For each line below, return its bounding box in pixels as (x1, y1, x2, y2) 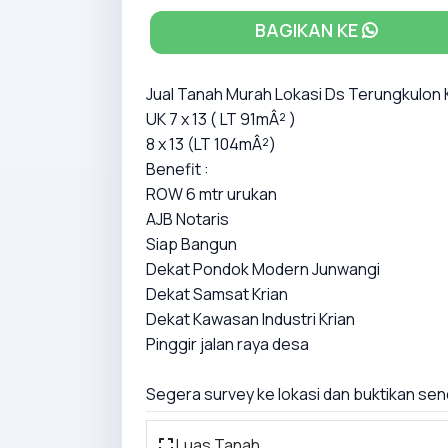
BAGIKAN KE (255, 18, 362, 43)
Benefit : (146, 158, 209, 181)
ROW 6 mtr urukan (146, 183, 277, 206)
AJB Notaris (146, 208, 229, 231)
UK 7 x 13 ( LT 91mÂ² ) (146, 108, 296, 131)
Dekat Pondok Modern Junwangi (146, 258, 380, 281)
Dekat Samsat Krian (146, 283, 288, 306)
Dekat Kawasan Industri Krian (146, 308, 355, 331)
